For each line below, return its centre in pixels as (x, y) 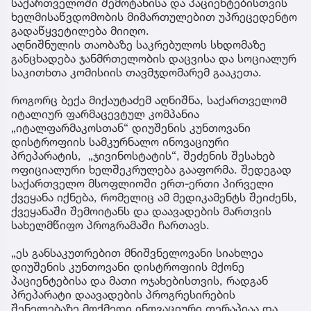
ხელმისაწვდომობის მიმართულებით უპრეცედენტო (154, 16)
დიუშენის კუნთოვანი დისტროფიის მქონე (128, 266)
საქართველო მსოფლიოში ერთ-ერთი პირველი (142, 183)
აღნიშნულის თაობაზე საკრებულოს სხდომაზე (138, 44)
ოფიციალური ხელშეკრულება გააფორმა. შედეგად (151, 169)
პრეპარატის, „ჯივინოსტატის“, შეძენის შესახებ (143, 155)
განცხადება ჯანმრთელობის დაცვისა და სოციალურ (154, 58)
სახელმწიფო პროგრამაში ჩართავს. (110, 225)
